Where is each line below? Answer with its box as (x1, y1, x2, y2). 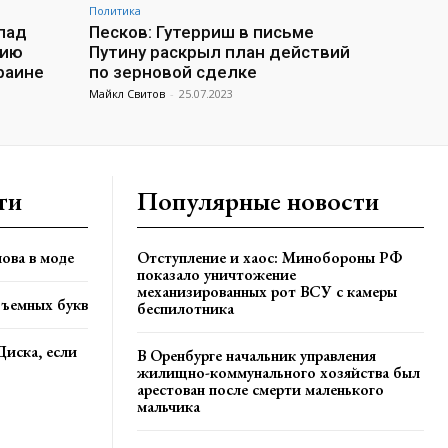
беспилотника (137, 298, 234, 320)
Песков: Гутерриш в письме (89, 22, 314, 43)
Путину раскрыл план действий (89, 42, 350, 63)
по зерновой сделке (89, 62, 257, 83)
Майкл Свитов (89, 86, 165, 102)
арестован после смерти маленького (137, 379, 384, 401)
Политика (89, 3, 141, 19)
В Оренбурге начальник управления (137, 345, 376, 367)
